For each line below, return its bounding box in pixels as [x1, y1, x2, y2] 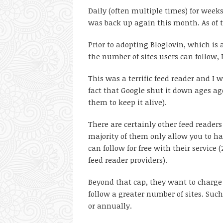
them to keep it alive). [88, 97, 167, 107]
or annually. [88, 201, 132, 211]
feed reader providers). [88, 155, 167, 165]
